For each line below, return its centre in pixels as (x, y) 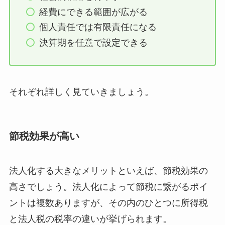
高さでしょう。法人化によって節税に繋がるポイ (108, 187)
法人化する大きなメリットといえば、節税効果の (108, 171)
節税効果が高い (44, 136)
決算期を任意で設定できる (94, 42)
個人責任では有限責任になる (98, 27)
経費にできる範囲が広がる (94, 12)
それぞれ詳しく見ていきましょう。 (81, 92)
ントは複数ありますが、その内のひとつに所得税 (108, 203)
